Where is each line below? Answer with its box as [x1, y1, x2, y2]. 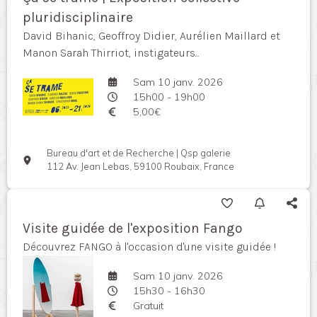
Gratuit [132, 299, 163, 312]
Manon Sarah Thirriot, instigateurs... [23, 46, 200, 60]
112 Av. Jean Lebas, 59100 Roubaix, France [47, 161, 235, 173]
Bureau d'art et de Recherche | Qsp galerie [47, 147, 231, 159]
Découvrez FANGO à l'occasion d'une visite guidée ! [23, 240, 276, 254]
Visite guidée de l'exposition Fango [23, 220, 243, 237]
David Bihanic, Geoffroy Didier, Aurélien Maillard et [23, 29, 280, 43]
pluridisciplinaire [23, 9, 133, 26]
